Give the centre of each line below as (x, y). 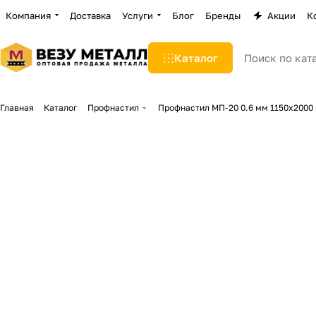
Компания (28, 15)
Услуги (138, 15)
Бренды (223, 15)
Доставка (90, 15)
